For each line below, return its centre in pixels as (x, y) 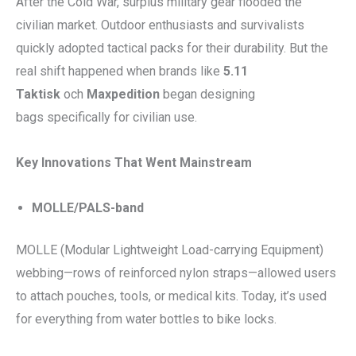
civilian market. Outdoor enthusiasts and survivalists (160, 25)
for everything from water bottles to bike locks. (146, 319)
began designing (207, 94)
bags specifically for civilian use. (106, 117)
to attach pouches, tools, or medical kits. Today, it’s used (171, 296)
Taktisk (38, 94)
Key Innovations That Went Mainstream (134, 162)
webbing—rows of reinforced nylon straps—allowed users (176, 273)
